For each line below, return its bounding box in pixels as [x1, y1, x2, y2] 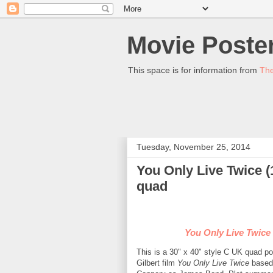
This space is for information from [128, 65, 260, 75]
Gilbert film [136, 258, 177, 268]
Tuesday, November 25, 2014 [136, 142, 250, 152]
